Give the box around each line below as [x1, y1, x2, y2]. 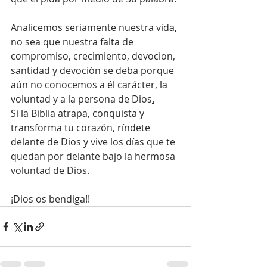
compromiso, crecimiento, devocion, [11, 49, 178, 63]
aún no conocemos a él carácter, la [11, 78, 170, 91]
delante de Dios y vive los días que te [11, 135, 178, 148]
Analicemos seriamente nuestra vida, [11, 21, 179, 34]
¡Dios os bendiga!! [11, 193, 90, 206]
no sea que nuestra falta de [11, 35, 136, 48]
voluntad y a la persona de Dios [11, 92, 152, 105]
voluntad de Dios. [11, 164, 92, 177]
